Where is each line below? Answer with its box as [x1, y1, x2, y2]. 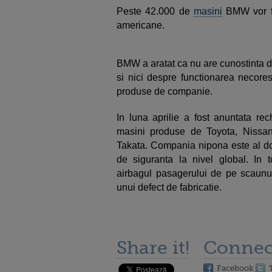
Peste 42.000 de [117, 6, 194, 16]
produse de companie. [117, 86, 212, 97]
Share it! [117, 237, 189, 258]
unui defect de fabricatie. [117, 182, 222, 192]
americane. [117, 20, 167, 30]
